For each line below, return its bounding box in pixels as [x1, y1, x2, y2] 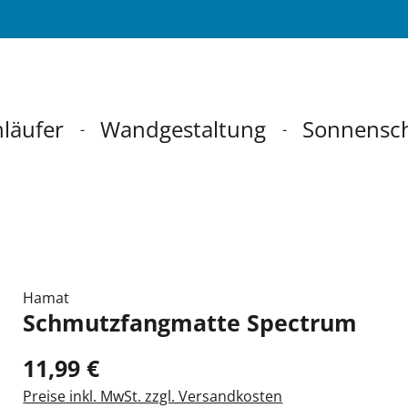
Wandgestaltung [100, 114, 266, 144]
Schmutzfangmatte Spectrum [23, 307, 358, 338]
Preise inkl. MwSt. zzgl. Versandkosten [23, 386, 283, 406]
